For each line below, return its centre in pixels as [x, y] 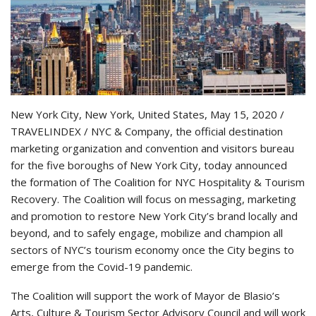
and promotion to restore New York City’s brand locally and [154, 215]
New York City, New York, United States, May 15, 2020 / [147, 114]
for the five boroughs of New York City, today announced [149, 165]
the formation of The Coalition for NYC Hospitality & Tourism [158, 182]
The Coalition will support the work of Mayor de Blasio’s [145, 295]
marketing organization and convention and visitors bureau [152, 148]
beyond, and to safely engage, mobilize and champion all [147, 232]
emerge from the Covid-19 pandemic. [102, 266]
